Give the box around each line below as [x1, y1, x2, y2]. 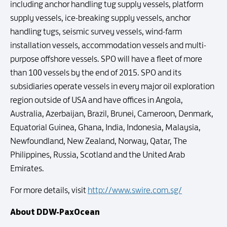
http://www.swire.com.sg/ [88, 185, 182, 195]
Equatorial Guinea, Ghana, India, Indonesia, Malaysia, [10, 122, 201, 132]
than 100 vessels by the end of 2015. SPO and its [10, 67, 181, 78]
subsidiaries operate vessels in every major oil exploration [10, 81, 214, 91]
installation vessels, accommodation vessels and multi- [10, 40, 206, 50]
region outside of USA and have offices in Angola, [10, 95, 183, 105]
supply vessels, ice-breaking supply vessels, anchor [10, 13, 191, 23]
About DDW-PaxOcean [10, 206, 100, 217]
